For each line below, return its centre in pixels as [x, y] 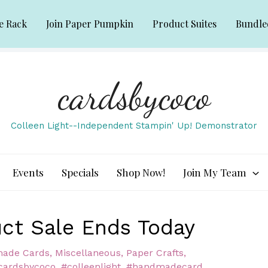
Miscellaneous [88, 253]
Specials [80, 172]
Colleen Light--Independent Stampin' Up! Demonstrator [134, 126]
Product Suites [185, 24]
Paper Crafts [155, 253]
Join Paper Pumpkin [90, 24]
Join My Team [215, 172]
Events [28, 172]
